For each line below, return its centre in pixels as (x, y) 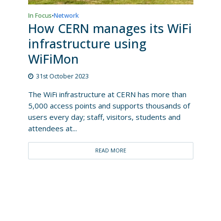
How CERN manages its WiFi (110, 28)
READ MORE (110, 151)
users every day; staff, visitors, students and (104, 117)
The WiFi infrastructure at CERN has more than (107, 94)
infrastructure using (87, 44)
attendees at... (52, 129)
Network (66, 16)
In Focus (40, 16)
